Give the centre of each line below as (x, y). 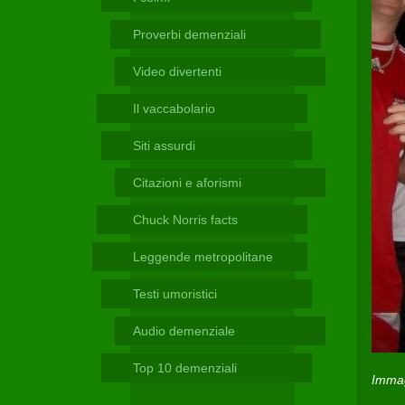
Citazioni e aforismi (187, 183)
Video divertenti (177, 71)
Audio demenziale (184, 331)
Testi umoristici (175, 294)
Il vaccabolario (174, 108)
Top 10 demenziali (185, 368)
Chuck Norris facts (185, 220)
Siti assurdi (164, 146)
